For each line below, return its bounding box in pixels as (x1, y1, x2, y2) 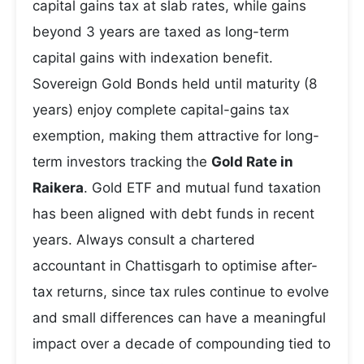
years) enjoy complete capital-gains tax (32, 102, 289, 118)
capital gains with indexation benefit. (32, 50, 273, 66)
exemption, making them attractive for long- (32, 128, 319, 144)
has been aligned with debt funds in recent (32, 206, 314, 222)
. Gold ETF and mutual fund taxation (84, 180, 321, 196)
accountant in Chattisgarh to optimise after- (32, 258, 318, 274)
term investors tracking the (32, 154, 211, 170)
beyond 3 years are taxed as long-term (32, 24, 289, 40)
